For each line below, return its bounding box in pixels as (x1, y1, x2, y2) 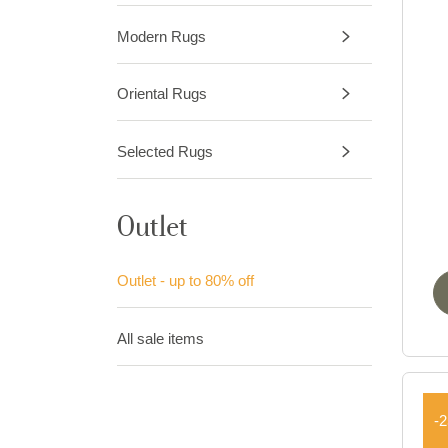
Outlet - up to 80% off (117, 272, 254, 290)
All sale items (117, 330, 204, 348)
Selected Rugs (117, 143, 213, 161)
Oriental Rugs (117, 85, 207, 103)
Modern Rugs (117, 27, 206, 45)
